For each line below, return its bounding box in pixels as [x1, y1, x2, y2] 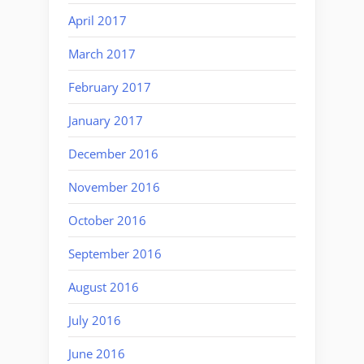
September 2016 [68, 245, 162, 262]
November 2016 [68, 178, 160, 195]
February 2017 [68, 78, 151, 95]
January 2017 [68, 111, 143, 128]
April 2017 [68, 11, 127, 28]
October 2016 [68, 211, 146, 228]
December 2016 [68, 145, 158, 162]
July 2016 [68, 311, 121, 328]
